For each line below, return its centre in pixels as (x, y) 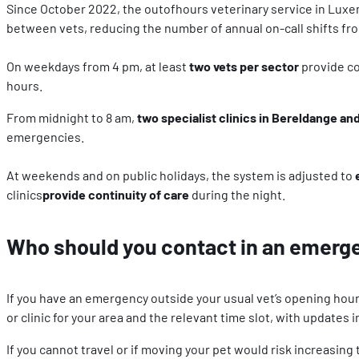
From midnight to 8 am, (72, 117)
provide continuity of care (116, 194)
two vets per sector (244, 66)
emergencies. (45, 136)
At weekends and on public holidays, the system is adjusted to (181, 175)
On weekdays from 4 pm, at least (98, 66)
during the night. (237, 194)
